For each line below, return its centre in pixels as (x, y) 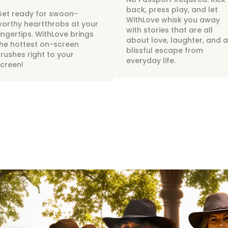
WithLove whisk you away (173, 20)
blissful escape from (165, 50)
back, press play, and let (172, 10)
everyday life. (151, 61)
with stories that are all (169, 30)
